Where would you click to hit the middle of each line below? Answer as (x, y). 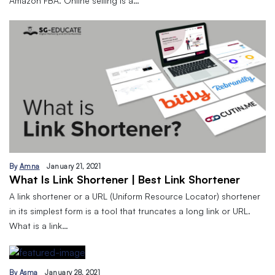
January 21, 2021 (74, 166)
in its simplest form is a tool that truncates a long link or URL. (130, 211)
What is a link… (39, 225)
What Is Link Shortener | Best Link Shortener (125, 179)
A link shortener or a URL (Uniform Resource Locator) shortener (135, 196)
